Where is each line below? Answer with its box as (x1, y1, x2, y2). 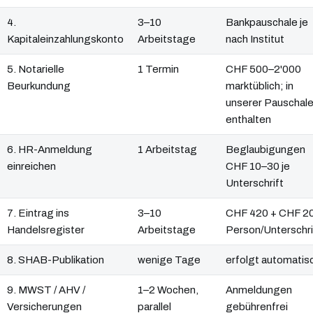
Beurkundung (7, 80, 71, 92)
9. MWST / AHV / (7, 284, 85, 296)
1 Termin (138, 64, 179, 75)
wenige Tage (138, 254, 201, 266)
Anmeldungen (226, 284, 292, 296)
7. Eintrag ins (7, 208, 69, 219)
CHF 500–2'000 (226, 64, 301, 75)
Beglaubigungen (226, 144, 305, 156)
